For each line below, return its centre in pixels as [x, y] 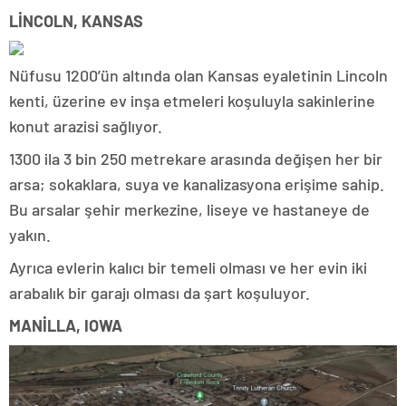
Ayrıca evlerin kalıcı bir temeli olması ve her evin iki [188, 268]
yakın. [30, 235]
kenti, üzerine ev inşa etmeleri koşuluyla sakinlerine [192, 101]
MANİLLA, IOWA [66, 326]
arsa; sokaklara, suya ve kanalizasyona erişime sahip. [197, 184]
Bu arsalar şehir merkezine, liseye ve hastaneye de [189, 210]
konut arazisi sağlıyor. [86, 126]
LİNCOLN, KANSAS [76, 21]
